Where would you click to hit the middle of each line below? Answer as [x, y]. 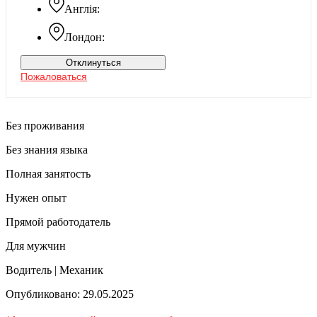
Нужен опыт [36, 197]
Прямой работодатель [58, 221]
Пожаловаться [54, 76]
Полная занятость [48, 173]
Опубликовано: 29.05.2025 [70, 294]
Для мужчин [36, 246]
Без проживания [45, 125]
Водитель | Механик [54, 270]
